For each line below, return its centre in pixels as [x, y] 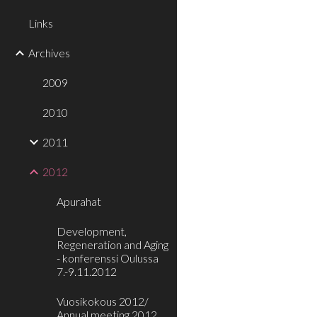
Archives [49, 53]
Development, [92, 231]
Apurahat [79, 201]
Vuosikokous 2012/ [103, 301]
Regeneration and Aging [113, 244]
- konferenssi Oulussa [108, 258]
